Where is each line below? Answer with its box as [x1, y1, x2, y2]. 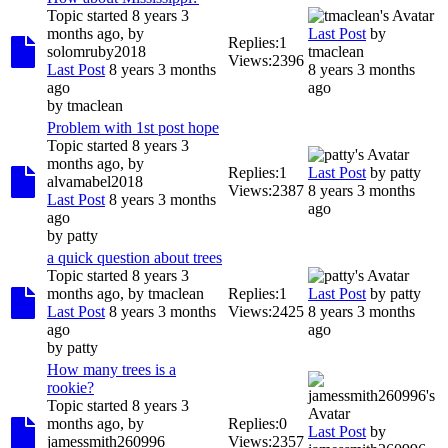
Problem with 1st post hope [47, 118, 219, 136]
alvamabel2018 [47, 172, 143, 190]
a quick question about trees [47, 248, 222, 266]
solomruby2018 [47, 42, 146, 60]
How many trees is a [47, 360, 176, 378]
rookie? [47, 378, 94, 396]
